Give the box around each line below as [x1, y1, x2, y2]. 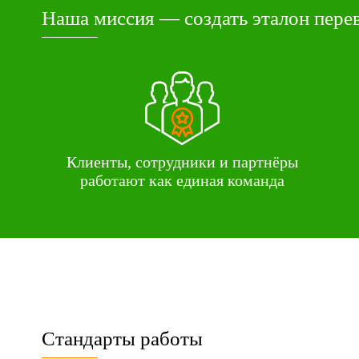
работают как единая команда [79, 171, 284, 189]
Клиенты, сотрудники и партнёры [66, 153, 298, 171]
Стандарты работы [42, 328, 203, 349]
